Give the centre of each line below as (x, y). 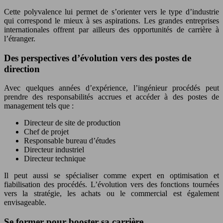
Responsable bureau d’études (70, 141)
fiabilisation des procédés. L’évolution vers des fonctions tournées (111, 185)
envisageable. (25, 203)
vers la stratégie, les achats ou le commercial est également (111, 194)
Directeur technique (55, 159)
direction (22, 69)
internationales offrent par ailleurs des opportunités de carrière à (111, 30)
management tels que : (39, 106)
